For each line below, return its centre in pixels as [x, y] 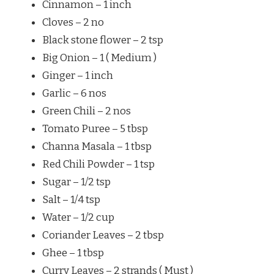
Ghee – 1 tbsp [73, 253]
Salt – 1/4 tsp [71, 199]
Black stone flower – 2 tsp [103, 40]
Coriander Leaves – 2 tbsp [103, 235]
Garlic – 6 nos [74, 93]
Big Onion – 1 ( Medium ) [99, 57]
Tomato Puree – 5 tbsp [95, 128]
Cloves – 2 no [73, 22]
